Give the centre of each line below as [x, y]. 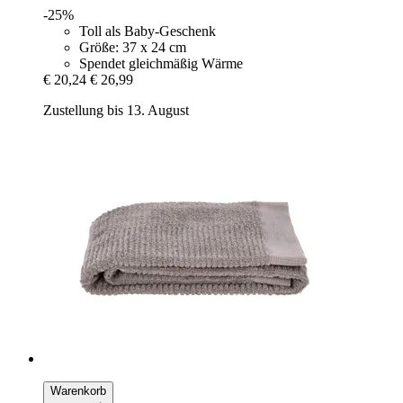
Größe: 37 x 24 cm [133, 47]
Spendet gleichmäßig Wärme [161, 63]
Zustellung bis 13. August [116, 110]
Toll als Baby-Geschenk [148, 31]
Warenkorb [78, 390]
